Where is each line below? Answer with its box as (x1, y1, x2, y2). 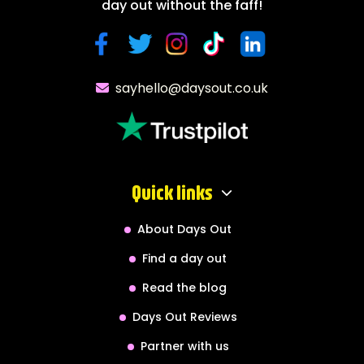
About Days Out (137, 220, 232, 237)
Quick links (132, 180, 213, 205)
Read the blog (142, 279, 227, 296)
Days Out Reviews (132, 308, 237, 325)
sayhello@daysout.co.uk (115, 78, 268, 97)
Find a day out (142, 249, 227, 266)
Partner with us (140, 337, 229, 354)
